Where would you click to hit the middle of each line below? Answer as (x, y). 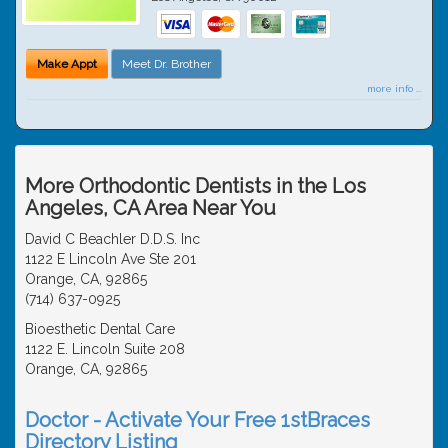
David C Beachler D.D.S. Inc (112, 238)
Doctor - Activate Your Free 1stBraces (197, 419)
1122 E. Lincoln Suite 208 (105, 348)
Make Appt (67, 63)
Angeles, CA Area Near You (150, 207)
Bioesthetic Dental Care (100, 328)
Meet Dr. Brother (166, 63)
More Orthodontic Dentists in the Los (195, 185)
